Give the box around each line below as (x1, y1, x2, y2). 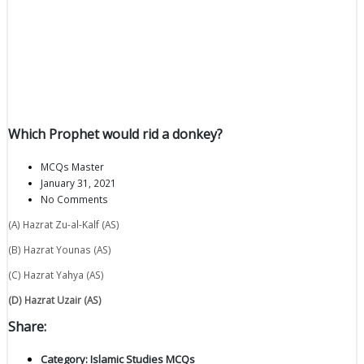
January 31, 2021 (41, 176, 116, 190)
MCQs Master (41, 160, 104, 174)
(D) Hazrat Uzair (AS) (8, 292, 102, 306)
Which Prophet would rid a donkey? (8, 125, 223, 144)
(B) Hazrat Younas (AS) (8, 243, 111, 257)
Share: (8, 317, 46, 336)
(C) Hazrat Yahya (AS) (8, 267, 104, 281)
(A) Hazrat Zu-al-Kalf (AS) (8, 218, 119, 232)
